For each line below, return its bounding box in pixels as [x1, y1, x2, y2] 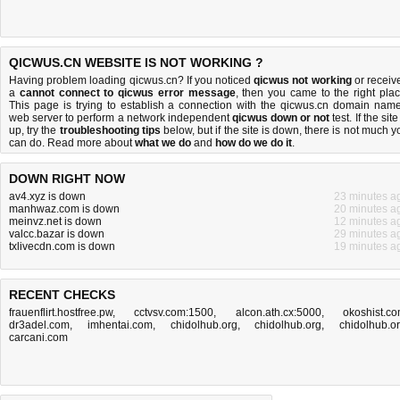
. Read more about [42, 137, 135, 149]
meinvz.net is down [9, 215, 102, 228]
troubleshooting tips [59, 124, 161, 137]
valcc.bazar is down [9, 228, 104, 240]
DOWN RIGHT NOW [9, 171, 125, 186]
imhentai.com [87, 319, 153, 331]
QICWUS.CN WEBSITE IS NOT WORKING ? [9, 55, 263, 70]
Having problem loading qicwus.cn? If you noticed [9, 74, 254, 87]
